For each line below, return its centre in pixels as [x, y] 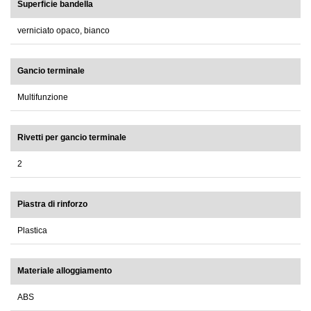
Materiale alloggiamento [65, 271]
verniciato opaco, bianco [64, 31]
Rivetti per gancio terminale [72, 138]
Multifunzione [43, 98]
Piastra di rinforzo [52, 204]
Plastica [32, 231]
